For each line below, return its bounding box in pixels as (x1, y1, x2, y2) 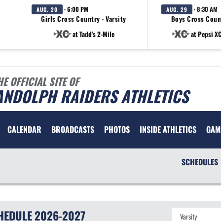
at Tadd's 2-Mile (73, 29, 114, 39)
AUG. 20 (37, 5, 58, 13)
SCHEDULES (181, 156, 218, 168)
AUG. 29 (166, 5, 187, 13)
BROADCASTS (51, 123, 94, 135)
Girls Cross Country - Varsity (41, 14, 126, 24)
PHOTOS (104, 123, 130, 135)
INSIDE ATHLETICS (140, 123, 196, 135)
